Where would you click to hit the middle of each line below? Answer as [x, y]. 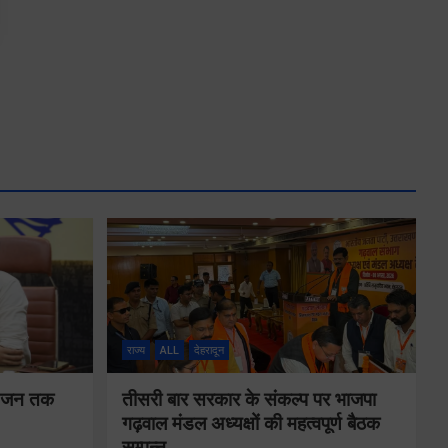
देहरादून [208, 350]
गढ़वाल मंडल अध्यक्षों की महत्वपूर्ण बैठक [250, 423]
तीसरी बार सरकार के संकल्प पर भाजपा [248, 399]
